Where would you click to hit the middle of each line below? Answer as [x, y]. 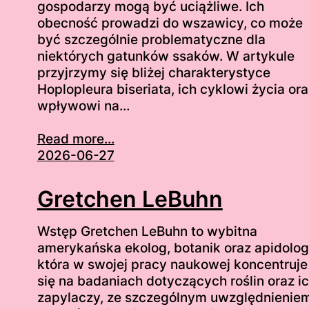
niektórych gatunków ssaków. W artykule [166, 57]
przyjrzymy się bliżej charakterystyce [153, 73]
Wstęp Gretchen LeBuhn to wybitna [147, 231]
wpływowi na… [83, 106]
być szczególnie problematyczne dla [151, 40]
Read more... [76, 139]
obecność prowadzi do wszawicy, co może [170, 23]
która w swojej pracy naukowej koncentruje [172, 264]
